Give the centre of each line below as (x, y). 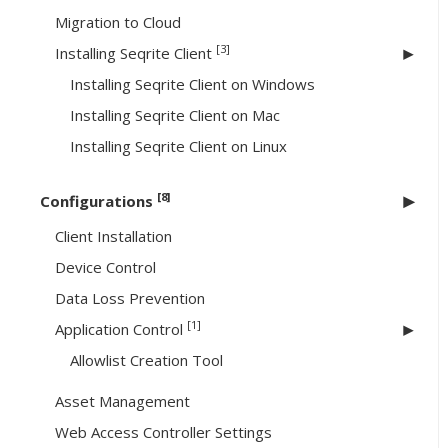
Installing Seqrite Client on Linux (178, 146)
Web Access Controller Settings (163, 432)
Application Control (121, 329)
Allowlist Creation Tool (146, 360)
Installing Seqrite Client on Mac (175, 115)
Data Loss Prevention (130, 298)
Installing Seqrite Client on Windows (192, 84)
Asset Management (122, 401)
